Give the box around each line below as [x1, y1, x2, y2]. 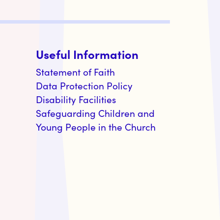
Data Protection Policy [36, 79, 133, 92]
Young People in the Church [36, 120, 156, 133]
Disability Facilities [36, 92, 116, 106]
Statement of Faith [36, 65, 115, 78]
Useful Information [36, 45, 138, 62]
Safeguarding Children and [36, 106, 155, 119]
